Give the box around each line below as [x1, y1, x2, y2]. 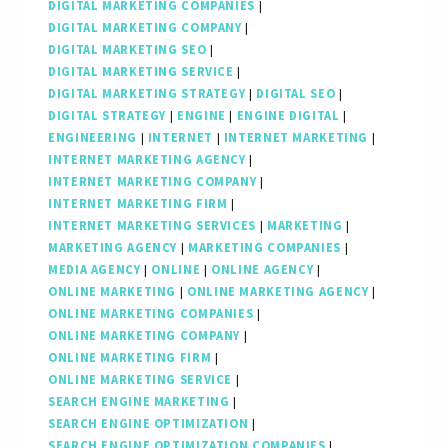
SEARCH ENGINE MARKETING [48, 394, 230, 410]
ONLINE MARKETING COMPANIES [48, 306, 254, 322]
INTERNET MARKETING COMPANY [48, 174, 257, 190]
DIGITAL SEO [256, 86, 336, 102]
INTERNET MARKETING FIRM [48, 196, 228, 212]
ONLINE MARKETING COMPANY [48, 328, 241, 344]
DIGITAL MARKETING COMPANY [48, 20, 242, 36]
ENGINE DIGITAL [236, 108, 340, 124]
